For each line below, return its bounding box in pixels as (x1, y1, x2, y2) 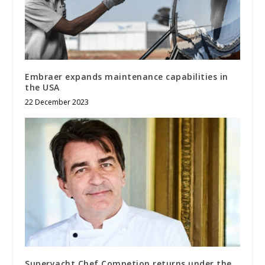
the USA (25, 82, 60, 93)
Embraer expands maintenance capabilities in (25, 71, 228, 83)
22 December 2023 (25, 97, 89, 108)
